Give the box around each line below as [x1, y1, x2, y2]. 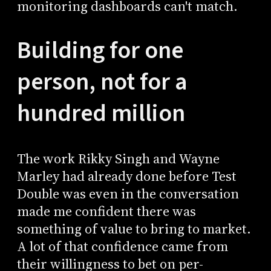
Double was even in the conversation [16, 184, 239, 203]
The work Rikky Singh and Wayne [16, 149, 220, 168]
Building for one [16, 33, 183, 68]
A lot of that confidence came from [16, 237, 228, 256]
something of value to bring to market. [16, 219, 251, 238]
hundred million [16, 96, 185, 131]
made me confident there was [16, 201, 196, 221]
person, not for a [16, 65, 188, 100]
